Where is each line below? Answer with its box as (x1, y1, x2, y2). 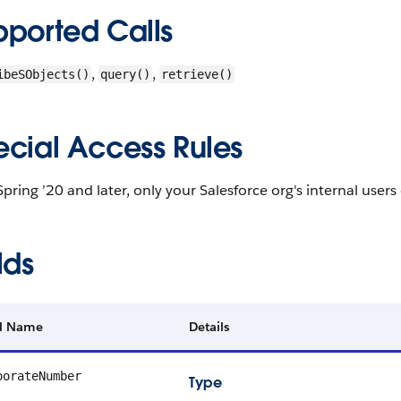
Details (189, 319, 229, 335)
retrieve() (161, 67, 233, 81)
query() (100, 67, 150, 81)
